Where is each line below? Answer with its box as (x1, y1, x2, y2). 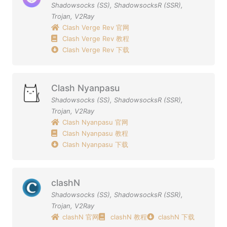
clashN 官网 (62, 212, 99, 221)
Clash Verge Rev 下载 (62, 45, 130, 54)
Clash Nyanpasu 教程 (62, 129, 129, 137)
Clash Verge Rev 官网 (62, 23, 130, 31)
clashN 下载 (158, 212, 195, 221)
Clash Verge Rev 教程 (62, 34, 130, 43)
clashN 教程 (110, 212, 147, 221)
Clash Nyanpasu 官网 (62, 118, 129, 126)
